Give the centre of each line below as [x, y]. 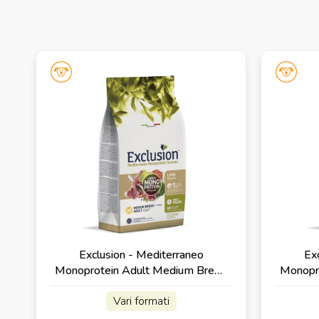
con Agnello [141, 286]
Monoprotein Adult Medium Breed [141, 270]
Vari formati [141, 301]
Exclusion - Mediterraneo [141, 255]
